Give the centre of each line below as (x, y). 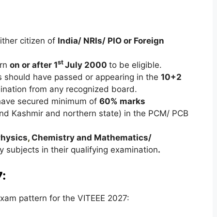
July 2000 (87, 65)
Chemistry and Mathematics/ (90, 137)
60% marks (122, 101)
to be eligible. (135, 65)
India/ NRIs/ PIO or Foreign (111, 40)
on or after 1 (33, 65)
